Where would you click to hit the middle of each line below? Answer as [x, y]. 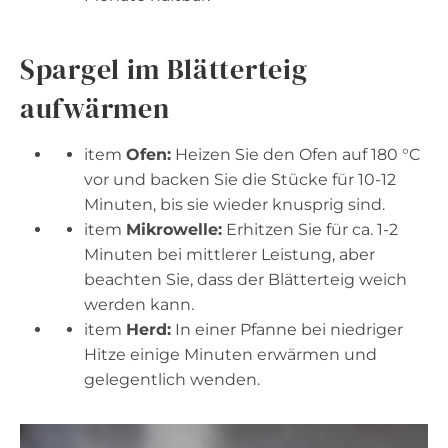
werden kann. [139, 304]
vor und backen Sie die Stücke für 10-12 [240, 179]
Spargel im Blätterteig [164, 68]
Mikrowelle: [174, 229]
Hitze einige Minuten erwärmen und [230, 354]
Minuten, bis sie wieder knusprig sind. [234, 204]
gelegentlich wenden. [172, 379]
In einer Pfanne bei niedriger [287, 329]
